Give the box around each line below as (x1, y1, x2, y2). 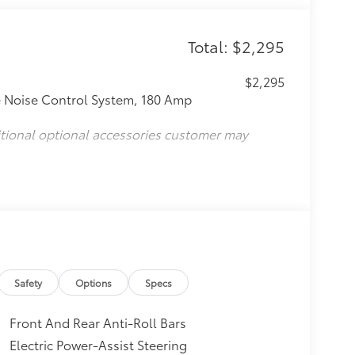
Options (75, 276, 113, 290)
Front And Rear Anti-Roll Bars (9, 313, 186, 332)
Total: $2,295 (187, 34, 284, 57)
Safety (14, 276, 43, 290)
